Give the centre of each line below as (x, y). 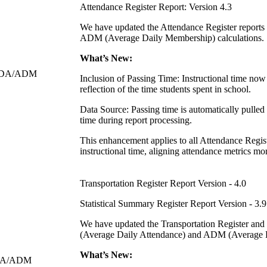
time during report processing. (136, 120)
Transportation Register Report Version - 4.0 (163, 183)
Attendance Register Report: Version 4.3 (156, 7)
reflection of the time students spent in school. (165, 89)
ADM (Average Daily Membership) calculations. (172, 38)
